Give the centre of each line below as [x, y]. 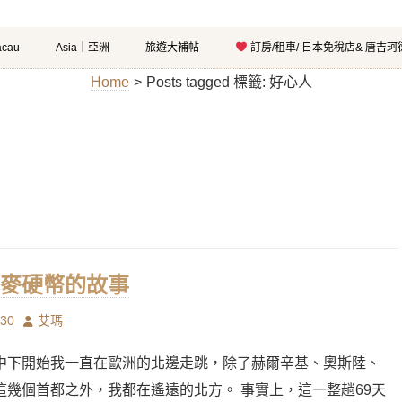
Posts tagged [189, 82]
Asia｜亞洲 [83, 48]
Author [41, 319]
